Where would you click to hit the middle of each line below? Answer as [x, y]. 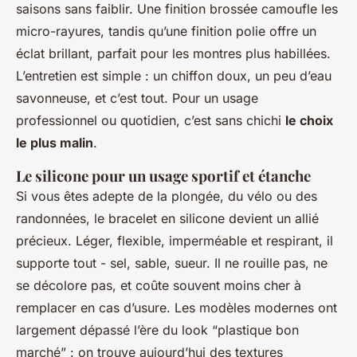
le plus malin [55, 143]
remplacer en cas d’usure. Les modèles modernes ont [177, 308]
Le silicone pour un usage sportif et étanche [163, 176]
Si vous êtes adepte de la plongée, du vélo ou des [167, 196]
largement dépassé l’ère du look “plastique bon [157, 330]
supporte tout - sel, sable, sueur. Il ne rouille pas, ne [172, 263]
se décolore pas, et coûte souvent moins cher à [159, 286]
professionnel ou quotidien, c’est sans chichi [151, 121]
